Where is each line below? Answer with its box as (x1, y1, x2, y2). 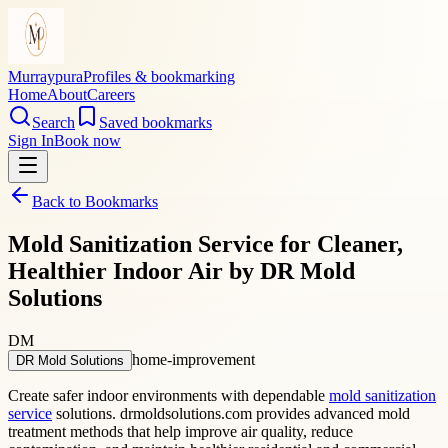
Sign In (8, 132, 54, 149)
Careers (87, 86, 135, 103)
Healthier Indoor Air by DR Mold (8, 257, 355, 284)
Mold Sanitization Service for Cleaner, (8, 230, 403, 257)
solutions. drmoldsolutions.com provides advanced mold (52, 404, 410, 422)
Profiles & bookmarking (83, 68, 235, 85)
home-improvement (132, 350, 255, 368)
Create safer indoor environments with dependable (8, 386, 329, 404)
